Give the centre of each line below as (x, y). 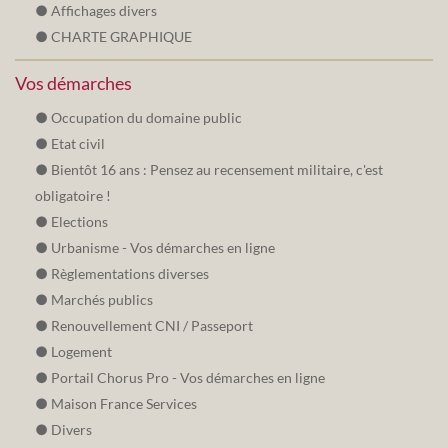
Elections (79, 222)
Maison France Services (124, 404)
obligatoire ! (73, 196)
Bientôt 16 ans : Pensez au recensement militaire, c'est (217, 170)
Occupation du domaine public (146, 118)
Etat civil (78, 144)
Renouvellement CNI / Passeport (152, 326)
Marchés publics (102, 300)
